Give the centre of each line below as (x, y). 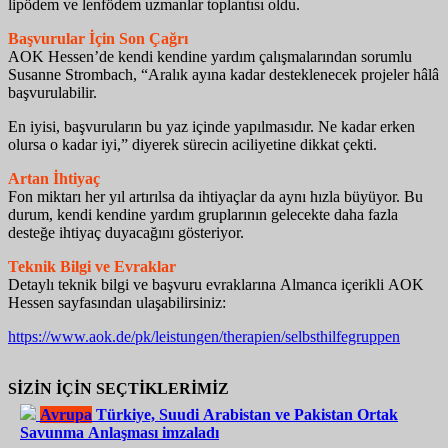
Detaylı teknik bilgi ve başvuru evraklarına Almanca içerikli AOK (216, 284)
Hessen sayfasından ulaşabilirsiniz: (117, 302)
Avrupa (66, 414)
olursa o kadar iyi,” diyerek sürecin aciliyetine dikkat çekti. (192, 144)
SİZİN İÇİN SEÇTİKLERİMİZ (118, 388)
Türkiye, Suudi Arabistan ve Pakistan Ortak (247, 414)
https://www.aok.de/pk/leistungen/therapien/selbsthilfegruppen (204, 336)
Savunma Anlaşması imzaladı (119, 432)
